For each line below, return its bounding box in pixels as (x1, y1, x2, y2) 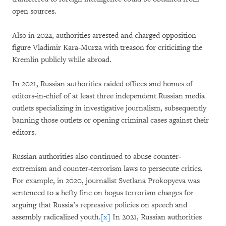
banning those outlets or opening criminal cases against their (12, 116, 209, 125)
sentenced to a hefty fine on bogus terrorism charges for (12, 188, 194, 198)
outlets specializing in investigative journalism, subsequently (12, 103, 206, 113)
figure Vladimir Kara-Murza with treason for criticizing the (12, 43, 202, 52)
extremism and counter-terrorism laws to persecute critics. (12, 164, 203, 174)
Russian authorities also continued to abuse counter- (12, 152, 181, 161)
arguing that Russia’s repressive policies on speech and (12, 200, 187, 210)
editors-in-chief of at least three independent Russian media (12, 91, 205, 101)
